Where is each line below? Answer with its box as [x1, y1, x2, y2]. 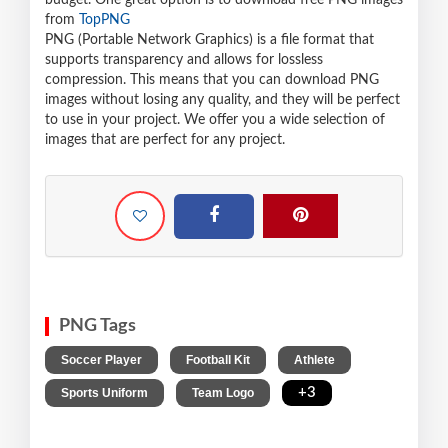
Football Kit [186, 353, 250, 368]
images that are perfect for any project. [45, 133, 285, 148]
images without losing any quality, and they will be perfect [45, 93, 400, 108]
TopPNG [79, 13, 130, 28]
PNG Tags [59, 317, 136, 336]
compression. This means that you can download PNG [45, 73, 379, 88]
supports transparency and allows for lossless [45, 53, 323, 68]
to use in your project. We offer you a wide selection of [45, 113, 385, 128]
